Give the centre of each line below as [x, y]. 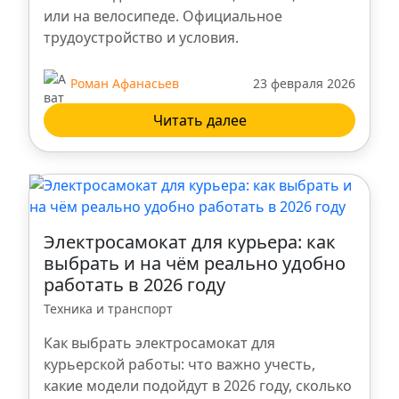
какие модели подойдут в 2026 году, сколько [198, 386]
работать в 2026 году [134, 285]
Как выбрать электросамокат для [159, 343]
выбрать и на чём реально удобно [195, 264]
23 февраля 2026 [304, 83]
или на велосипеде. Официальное [163, 16]
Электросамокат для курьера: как [190, 242]
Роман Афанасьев [125, 83]
